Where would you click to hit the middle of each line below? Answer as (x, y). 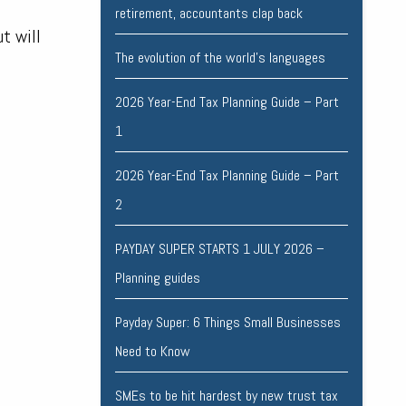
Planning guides (157, 278)
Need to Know (152, 352)
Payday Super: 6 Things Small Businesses (227, 323)
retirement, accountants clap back (208, 14)
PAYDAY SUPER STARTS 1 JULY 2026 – (219, 249)
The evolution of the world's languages (220, 58)
